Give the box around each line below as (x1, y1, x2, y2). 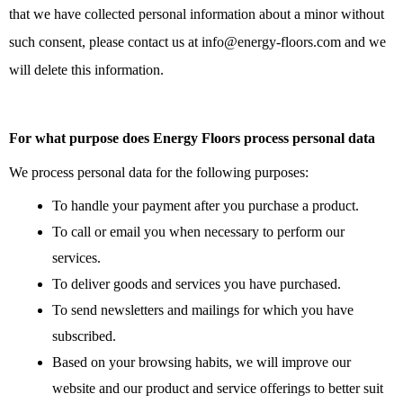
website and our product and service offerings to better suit (52, 381, 383, 397)
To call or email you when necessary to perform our (52, 224, 345, 240)
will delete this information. (9, 62, 164, 78)
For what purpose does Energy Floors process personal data (9, 130, 375, 147)
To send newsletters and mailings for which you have (52, 302, 354, 318)
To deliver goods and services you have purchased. (52, 276, 341, 292)
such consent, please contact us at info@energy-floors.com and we (9, 34, 386, 50)
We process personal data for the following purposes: (9, 165, 309, 181)
